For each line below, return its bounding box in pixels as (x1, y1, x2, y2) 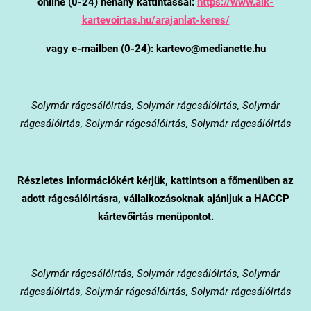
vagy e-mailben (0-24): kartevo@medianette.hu (45, 42, 266, 55)
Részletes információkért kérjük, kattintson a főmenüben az (17, 174, 294, 187)
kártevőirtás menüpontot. (97, 210, 214, 223)
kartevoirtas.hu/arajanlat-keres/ (81, 13, 230, 26)
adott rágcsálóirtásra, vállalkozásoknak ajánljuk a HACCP (22, 192, 289, 205)
